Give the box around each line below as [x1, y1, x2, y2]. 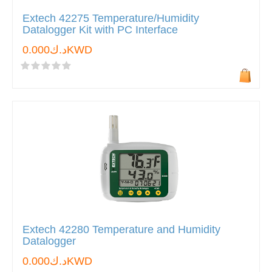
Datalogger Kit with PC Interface [22, 24, 178, 36]
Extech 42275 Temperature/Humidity [22, 12, 199, 24]
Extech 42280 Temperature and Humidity [22, 223, 220, 236]
